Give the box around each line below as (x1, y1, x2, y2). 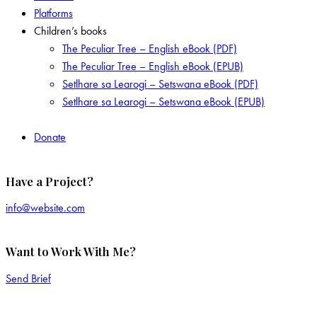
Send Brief (6, 270, 51, 286)
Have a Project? (6, 173, 93, 189)
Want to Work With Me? (6, 243, 136, 260)
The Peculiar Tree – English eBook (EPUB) (62, 59, 243, 74)
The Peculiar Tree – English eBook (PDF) (62, 41, 237, 57)
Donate (34, 129, 66, 145)
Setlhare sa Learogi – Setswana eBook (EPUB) (62, 94, 265, 110)
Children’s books (34, 23, 107, 39)
